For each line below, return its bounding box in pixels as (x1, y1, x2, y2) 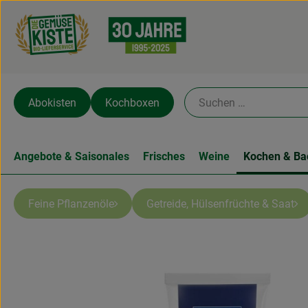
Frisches (143, 150, 185, 163)
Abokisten (28, 96, 76, 109)
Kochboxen (105, 96, 159, 109)
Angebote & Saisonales (14, 150, 129, 163)
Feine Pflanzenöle (28, 197, 114, 210)
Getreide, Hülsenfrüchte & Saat (146, 197, 294, 210)
